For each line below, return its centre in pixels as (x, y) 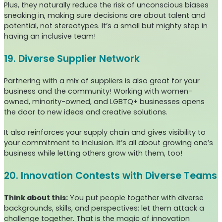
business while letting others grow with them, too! (93, 153)
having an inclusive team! (50, 36)
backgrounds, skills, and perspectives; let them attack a (104, 208)
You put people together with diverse (136, 198)
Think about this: (36, 198)
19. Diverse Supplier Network (72, 59)
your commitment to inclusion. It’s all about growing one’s (109, 143)
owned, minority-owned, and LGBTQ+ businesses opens (104, 102)
